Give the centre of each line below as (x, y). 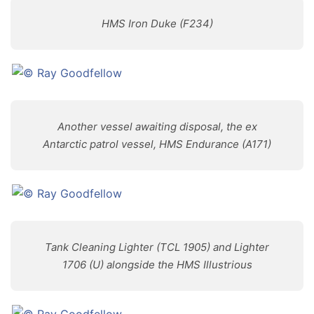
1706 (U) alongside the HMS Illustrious (157, 265)
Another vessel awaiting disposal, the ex (157, 127)
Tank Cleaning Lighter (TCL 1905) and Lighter (157, 247)
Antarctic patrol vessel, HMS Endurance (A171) (157, 144)
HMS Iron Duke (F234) (157, 23)
